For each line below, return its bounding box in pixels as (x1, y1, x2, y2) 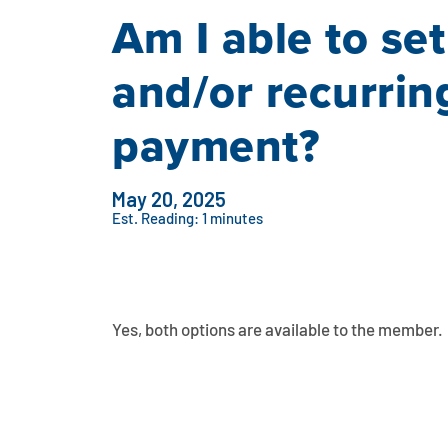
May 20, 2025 (112, 186, 226, 211)
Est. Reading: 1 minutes (112, 212, 263, 228)
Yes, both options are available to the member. (112, 322, 443, 340)
